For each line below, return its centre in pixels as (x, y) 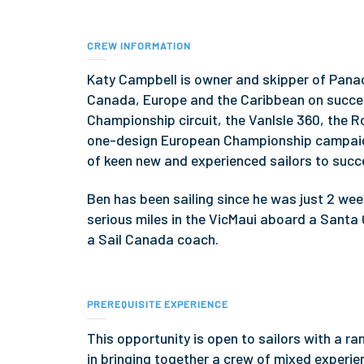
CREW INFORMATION (139, 45)
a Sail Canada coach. (153, 239)
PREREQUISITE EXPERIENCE (158, 304)
